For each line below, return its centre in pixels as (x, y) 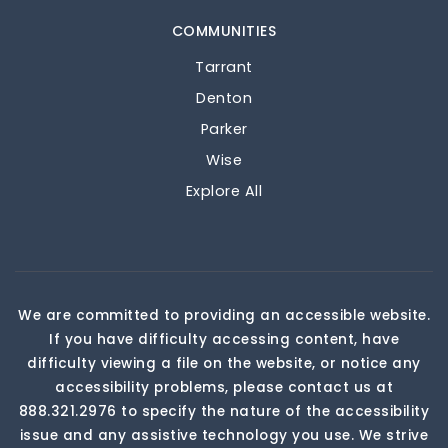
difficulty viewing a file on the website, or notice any (224, 363)
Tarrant (224, 67)
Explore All (224, 191)
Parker (224, 129)
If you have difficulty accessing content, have (224, 339)
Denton (224, 98)
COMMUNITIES (224, 31)
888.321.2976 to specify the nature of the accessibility (224, 411)
